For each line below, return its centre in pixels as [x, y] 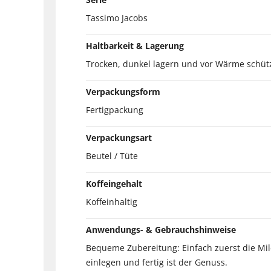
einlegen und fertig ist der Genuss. [157, 262]
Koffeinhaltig [112, 201]
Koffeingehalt [114, 183]
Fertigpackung [115, 109]
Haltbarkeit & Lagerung [135, 45]
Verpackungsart [119, 137]
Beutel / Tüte [112, 155]
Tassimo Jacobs [117, 18]
